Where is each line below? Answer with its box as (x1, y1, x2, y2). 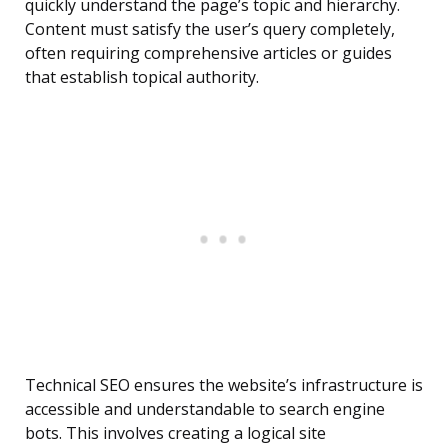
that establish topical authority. (25, 66, 259, 89)
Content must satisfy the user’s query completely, (25, 18, 395, 41)
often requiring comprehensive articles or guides (25, 42, 392, 65)
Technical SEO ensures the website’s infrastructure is (25, 374, 423, 397)
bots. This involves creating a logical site (25, 422, 326, 445)
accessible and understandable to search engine (25, 398, 385, 421)
